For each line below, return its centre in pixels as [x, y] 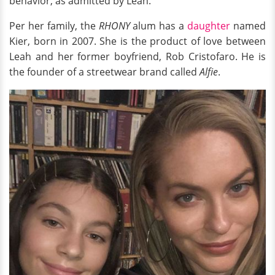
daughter [209, 25]
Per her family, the [54, 25]
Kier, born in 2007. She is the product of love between [137, 41]
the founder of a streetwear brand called [104, 72]
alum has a [159, 25]
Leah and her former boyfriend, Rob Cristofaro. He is [137, 56]
